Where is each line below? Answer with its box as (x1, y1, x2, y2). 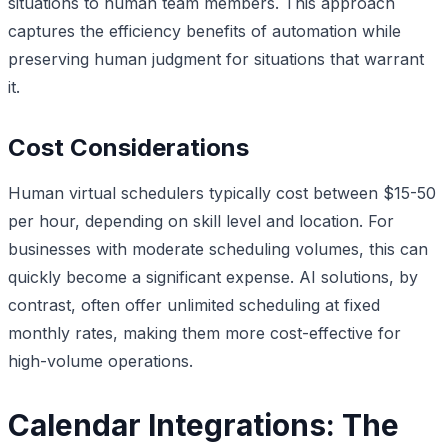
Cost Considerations (8, 132, 249, 162)
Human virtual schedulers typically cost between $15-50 (8, 182, 436, 203)
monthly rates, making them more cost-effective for (8, 322, 401, 343)
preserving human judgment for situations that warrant (8, 48, 424, 69)
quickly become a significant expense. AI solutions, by (8, 266, 418, 287)
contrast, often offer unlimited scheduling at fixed (8, 294, 380, 315)
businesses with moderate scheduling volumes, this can (8, 238, 428, 259)
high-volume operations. (8, 350, 193, 371)
